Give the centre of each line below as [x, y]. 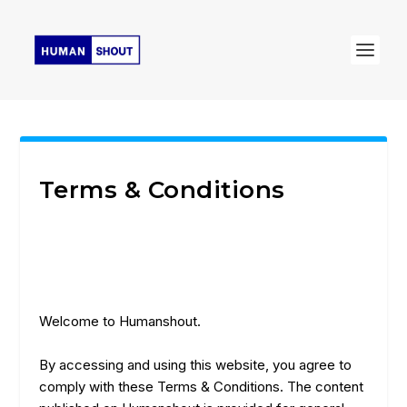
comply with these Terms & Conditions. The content [201, 387]
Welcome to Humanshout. [119, 321]
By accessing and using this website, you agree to [195, 365]
